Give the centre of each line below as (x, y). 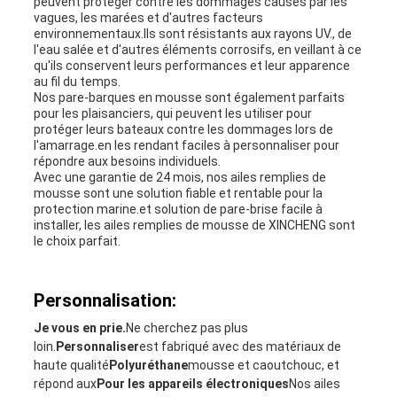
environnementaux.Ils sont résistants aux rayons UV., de (192, 34)
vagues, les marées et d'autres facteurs (148, 18)
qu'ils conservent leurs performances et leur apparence (191, 66)
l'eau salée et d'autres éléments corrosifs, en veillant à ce (197, 50)
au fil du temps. (77, 82)
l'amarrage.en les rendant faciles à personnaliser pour (186, 146)
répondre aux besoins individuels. (127, 162)
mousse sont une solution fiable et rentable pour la (178, 194)
